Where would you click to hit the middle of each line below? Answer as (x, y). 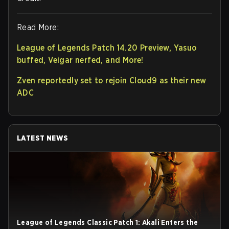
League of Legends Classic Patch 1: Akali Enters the (108, 222)
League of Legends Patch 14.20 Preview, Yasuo (107, 48)
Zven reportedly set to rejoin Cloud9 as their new (112, 81)
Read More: (38, 27)
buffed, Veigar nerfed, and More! (80, 60)
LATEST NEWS (43, 138)
